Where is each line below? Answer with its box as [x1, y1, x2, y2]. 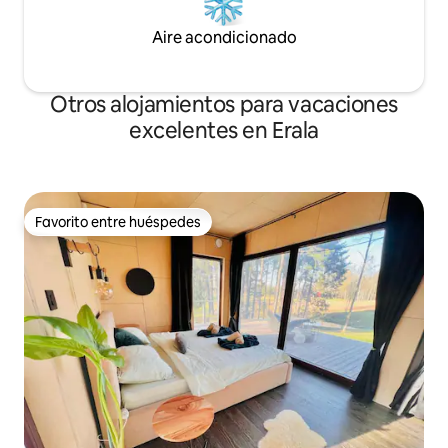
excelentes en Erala [129, 115, 319, 145]
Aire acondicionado [151, 26, 297, 48]
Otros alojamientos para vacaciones [49, 89, 399, 119]
